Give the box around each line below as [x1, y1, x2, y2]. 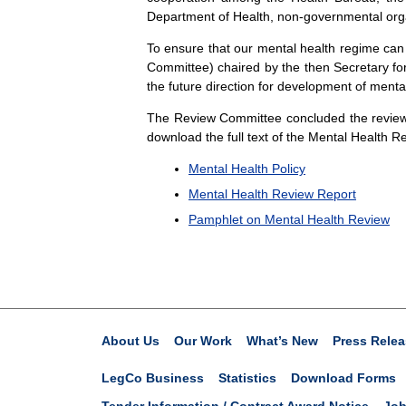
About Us [101, 333, 159, 349]
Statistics [218, 371, 276, 386]
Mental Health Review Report [188, 187, 356, 202]
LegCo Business [101, 371, 204, 386]
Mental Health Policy [188, 161, 305, 177]
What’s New [246, 333, 318, 349]
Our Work [174, 333, 232, 349]
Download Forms [291, 371, 396, 386]
